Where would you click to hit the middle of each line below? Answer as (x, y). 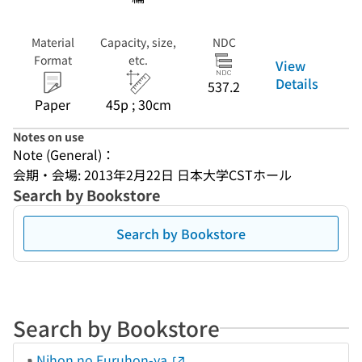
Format (53, 60)
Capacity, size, (138, 42)
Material (53, 42)
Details (297, 83)
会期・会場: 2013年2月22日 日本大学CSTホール (152, 175)
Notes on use (48, 137)
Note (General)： (64, 154)
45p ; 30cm (138, 104)
